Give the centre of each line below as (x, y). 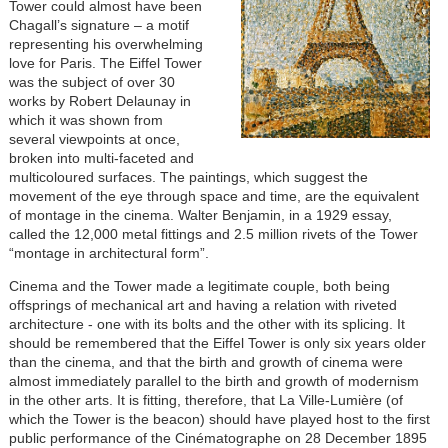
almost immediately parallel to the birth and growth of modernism (213, 381)
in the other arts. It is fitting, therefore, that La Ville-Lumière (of (205, 400)
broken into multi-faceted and (101, 158)
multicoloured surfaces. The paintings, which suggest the (188, 177)
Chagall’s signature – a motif (98, 25)
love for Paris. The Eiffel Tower (105, 63)
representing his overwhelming (105, 44)
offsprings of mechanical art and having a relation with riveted (202, 305)
